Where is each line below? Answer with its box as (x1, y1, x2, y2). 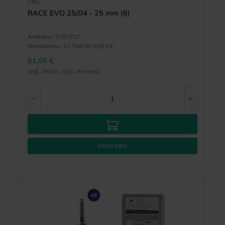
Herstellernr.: (27, 42, 62, 50)
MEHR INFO (98, 142, 127, 149)
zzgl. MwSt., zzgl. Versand (27, 67, 98, 75)
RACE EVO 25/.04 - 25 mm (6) (27, 8, 130, 18)
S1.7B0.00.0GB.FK (63, 42, 113, 50)
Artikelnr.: (27, 32, 54, 40)
